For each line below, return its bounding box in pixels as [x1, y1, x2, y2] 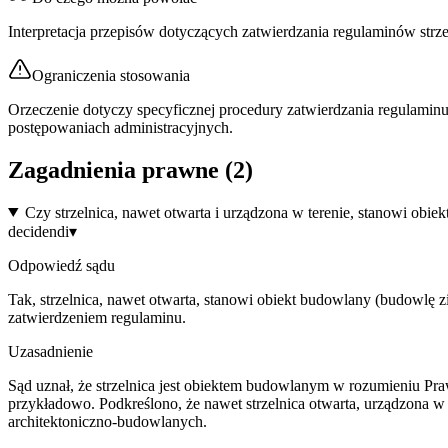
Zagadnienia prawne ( [8, 156, 233, 183]
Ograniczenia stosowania [32, 66, 190, 84]
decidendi [8, 222, 69, 240]
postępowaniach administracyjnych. [8, 118, 233, 136]
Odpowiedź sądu [8, 256, 115, 274]
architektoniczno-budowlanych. [8, 412, 207, 430]
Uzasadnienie [8, 342, 93, 360]
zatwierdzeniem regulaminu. [8, 308, 186, 326]
